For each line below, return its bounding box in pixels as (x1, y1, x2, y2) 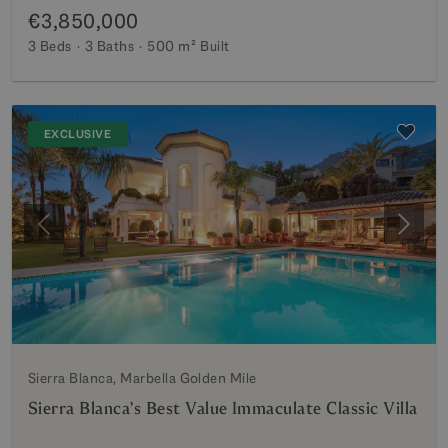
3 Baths (84, 37, 135, 55)
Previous (42, 223, 104, 245)
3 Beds (28, 37, 72, 55)
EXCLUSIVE (44, 126, 112, 142)
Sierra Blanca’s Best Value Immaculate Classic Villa (28, 397, 418, 419)
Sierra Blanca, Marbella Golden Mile (28, 368, 257, 387)
